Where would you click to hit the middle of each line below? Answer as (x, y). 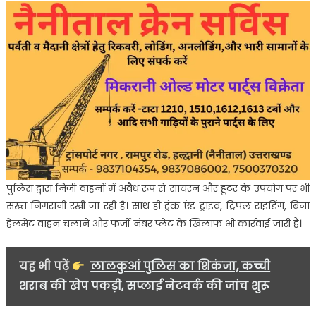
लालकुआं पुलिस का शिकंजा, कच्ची (181, 267)
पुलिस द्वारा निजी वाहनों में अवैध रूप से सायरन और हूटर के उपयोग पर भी (158, 189)
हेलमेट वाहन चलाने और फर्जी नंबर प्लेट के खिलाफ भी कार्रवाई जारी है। (154, 224)
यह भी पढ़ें (45, 267)
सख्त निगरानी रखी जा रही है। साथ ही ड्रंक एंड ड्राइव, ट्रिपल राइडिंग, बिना (158, 206)
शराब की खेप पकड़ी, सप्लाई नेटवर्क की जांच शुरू (144, 286)
